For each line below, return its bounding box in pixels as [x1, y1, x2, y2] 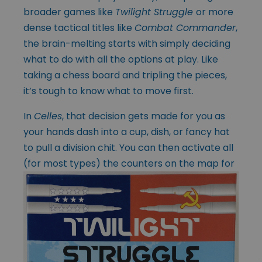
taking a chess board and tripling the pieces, [23, 68, 227, 82]
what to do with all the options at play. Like [23, 52, 218, 66]
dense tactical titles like [23, 20, 135, 35]
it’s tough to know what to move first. [23, 84, 194, 98]
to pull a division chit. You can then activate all [23, 140, 233, 154]
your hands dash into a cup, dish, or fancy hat [23, 125, 230, 139]
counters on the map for [119, 156, 235, 170]
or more [196, 5, 233, 19]
